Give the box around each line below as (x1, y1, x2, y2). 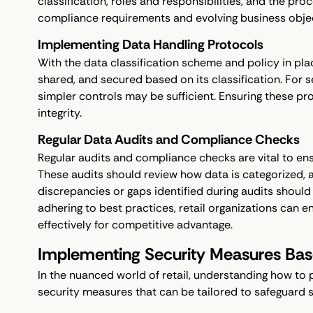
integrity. (37, 105, 82, 121)
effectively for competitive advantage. (37, 217, 233, 233)
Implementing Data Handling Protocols (37, 36, 263, 54)
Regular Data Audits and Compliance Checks (37, 131, 300, 149)
